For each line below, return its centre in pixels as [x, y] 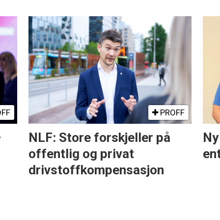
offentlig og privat [81, 153]
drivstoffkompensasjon [96, 170]
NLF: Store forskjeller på [99, 137]
